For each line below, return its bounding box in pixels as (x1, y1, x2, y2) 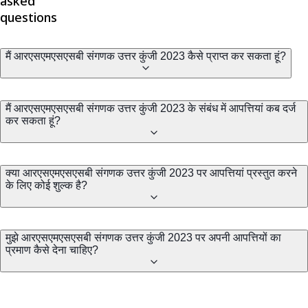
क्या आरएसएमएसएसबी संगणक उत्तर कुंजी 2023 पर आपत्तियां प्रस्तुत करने (5, 166, 297, 179)
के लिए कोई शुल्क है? (5, 179, 87, 191)
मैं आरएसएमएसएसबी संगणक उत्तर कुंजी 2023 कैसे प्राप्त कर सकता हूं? (5, 49, 286, 62)
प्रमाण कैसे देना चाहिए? (5, 243, 98, 256)
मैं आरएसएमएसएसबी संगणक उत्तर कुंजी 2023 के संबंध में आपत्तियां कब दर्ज (5, 102, 296, 114)
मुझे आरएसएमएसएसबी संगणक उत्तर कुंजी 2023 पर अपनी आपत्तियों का (5, 231, 281, 243)
